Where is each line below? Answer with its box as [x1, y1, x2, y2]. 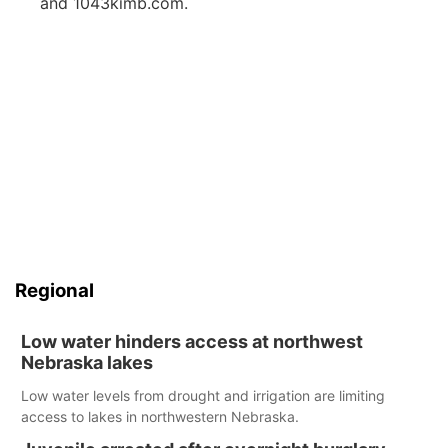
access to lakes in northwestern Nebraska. [21, 408, 303, 425]
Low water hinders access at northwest [21, 331, 363, 352]
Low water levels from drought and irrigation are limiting [21, 387, 385, 404]
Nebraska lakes [21, 352, 157, 373]
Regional [15, 279, 94, 302]
